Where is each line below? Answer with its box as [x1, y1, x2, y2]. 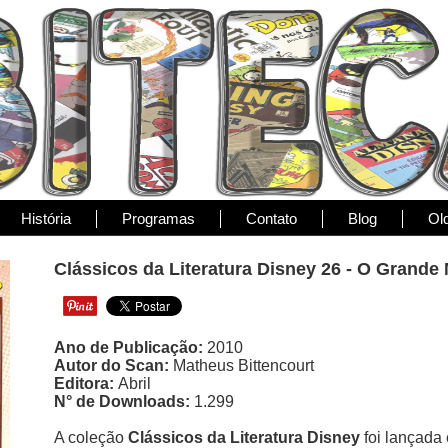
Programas [122, 210, 195, 227]
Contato [246, 210, 297, 227]
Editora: [54, 375, 118, 392]
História [21, 210, 71, 227]
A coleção [54, 429, 128, 446]
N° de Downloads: [54, 393, 194, 410]
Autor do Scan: [54, 357, 173, 374]
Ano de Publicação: [54, 339, 207, 356]
